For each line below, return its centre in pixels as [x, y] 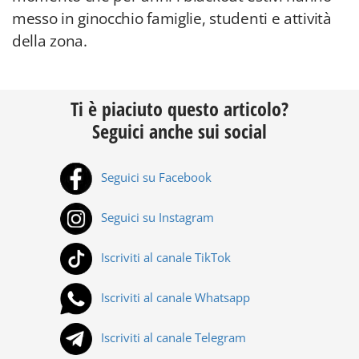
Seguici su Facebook [155, 177]
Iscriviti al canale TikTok [164, 258]
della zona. [50, 41]
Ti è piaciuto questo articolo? [179, 109]
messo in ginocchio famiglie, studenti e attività [172, 18]
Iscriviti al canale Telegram [172, 338]
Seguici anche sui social [179, 131]
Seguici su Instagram [156, 218]
